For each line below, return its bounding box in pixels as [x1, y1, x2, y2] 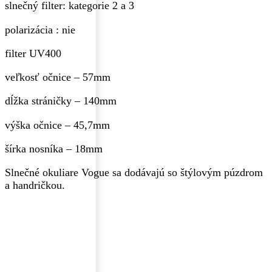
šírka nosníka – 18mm [5, 142, 103, 155]
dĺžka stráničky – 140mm [5, 95, 117, 107]
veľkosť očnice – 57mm [5, 71, 110, 84]
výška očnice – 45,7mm [5, 118, 110, 131]
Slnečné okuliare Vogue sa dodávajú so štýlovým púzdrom [5, 166, 263, 179]
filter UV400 [5, 47, 61, 59]
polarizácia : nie [5, 23, 75, 36]
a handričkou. [5, 179, 65, 192]
